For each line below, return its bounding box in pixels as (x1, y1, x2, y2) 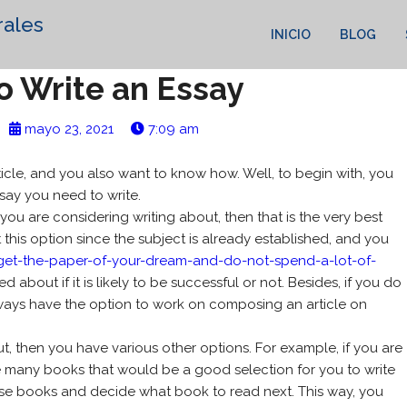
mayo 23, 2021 (24, 121, 114, 137)
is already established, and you (185, 231, 390, 247)
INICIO (271, 27, 311, 42)
